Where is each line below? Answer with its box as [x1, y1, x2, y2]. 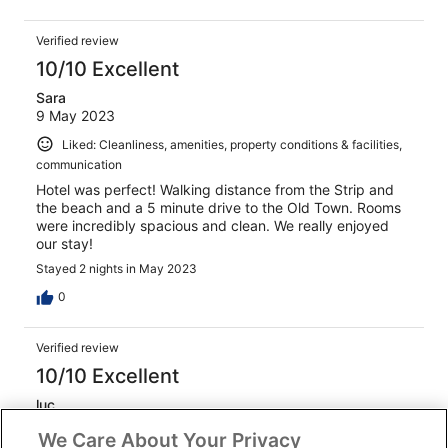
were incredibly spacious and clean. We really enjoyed [36, 217, 389, 235]
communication [36, 157, 122, 173]
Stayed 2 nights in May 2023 [36, 261, 197, 277]
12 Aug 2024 [36, 414, 119, 432]
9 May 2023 [36, 106, 115, 124]
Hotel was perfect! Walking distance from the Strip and [36, 181, 394, 199]
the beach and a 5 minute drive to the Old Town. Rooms [36, 199, 401, 217]
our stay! [36, 235, 93, 253]
